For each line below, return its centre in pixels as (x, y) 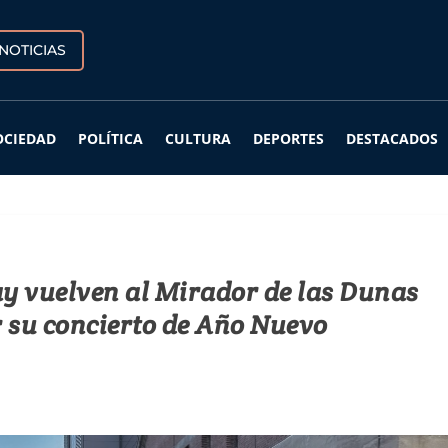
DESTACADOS (392, 139)
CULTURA (198, 139)
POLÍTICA (110, 139)
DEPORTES (288, 139)
